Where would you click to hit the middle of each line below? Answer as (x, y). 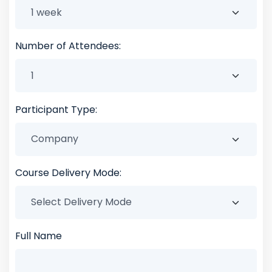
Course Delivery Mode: (68, 172)
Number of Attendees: (68, 46)
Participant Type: (56, 109)
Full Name (39, 236)
